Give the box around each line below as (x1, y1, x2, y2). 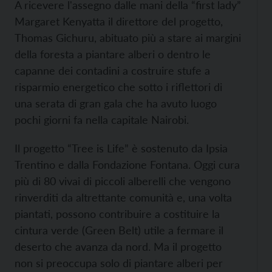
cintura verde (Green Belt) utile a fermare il (15, 223, 223, 237)
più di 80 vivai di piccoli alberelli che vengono (15, 174, 231, 188)
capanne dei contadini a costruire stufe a (15, 64, 210, 78)
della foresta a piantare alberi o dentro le (15, 47, 211, 61)
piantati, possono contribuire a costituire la (15, 207, 220, 221)
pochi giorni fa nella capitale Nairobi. (15, 113, 189, 127)
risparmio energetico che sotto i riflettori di (15, 80, 222, 94)
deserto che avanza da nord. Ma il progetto (15, 240, 222, 254)
